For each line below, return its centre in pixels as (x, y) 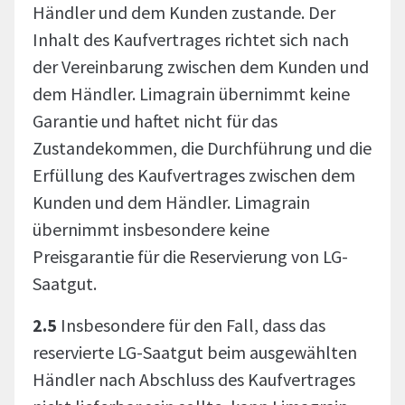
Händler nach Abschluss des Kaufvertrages (194, 379)
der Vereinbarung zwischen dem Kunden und (201, 66)
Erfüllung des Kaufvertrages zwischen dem (194, 175)
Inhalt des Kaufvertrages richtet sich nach (191, 39)
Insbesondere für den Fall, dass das (193, 325)
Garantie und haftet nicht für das (155, 121)
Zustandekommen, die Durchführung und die (202, 148)
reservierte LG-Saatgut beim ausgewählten (195, 352)
